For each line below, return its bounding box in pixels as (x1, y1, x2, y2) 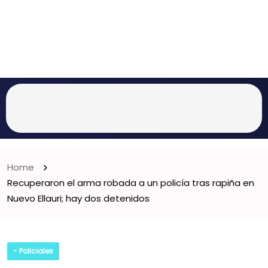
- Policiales (13, 246, 53, 256)
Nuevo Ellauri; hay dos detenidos (7, 192, 150, 205)
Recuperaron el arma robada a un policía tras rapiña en (7, 176, 254, 189)
